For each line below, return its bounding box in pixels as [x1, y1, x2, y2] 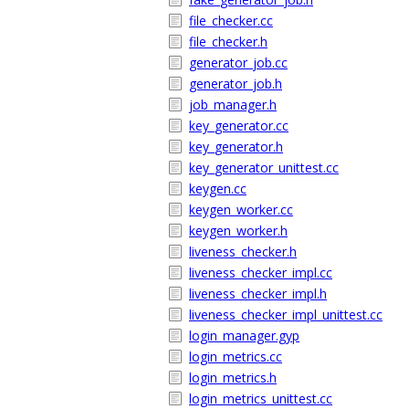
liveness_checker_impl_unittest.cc [189, 306, 383, 323]
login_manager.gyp [189, 327, 299, 344]
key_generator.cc [189, 117, 288, 134]
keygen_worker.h [189, 222, 288, 239]
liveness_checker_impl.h [189, 285, 327, 302]
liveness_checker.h [189, 243, 297, 260]
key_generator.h [189, 138, 283, 155]
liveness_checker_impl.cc [189, 264, 332, 281]
